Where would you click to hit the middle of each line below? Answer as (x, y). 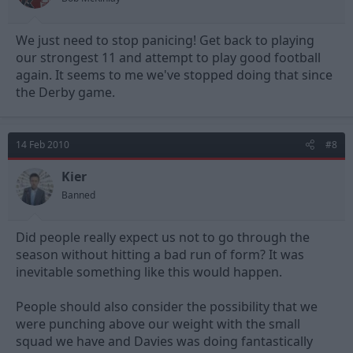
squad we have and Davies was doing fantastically (164, 342)
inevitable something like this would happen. (149, 272)
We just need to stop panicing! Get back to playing (165, 41)
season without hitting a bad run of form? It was (160, 255)
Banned (78, 195)
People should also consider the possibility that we (167, 307)
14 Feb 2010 (43, 145)
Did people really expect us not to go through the (163, 238)
